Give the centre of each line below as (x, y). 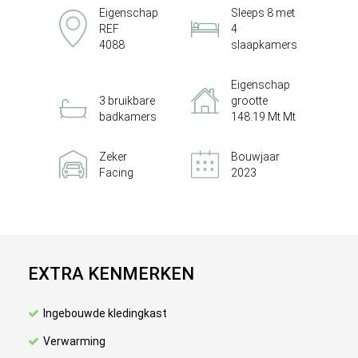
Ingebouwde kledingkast (105, 313)
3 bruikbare (127, 101)
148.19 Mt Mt (263, 117)
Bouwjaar (255, 157)
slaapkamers (264, 45)
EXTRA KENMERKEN (111, 274)
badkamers (128, 117)
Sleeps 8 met (263, 13)
